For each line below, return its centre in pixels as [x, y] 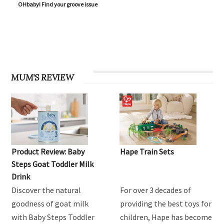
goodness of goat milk [50, 204]
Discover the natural [46, 190]
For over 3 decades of [155, 190]
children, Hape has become [166, 217]
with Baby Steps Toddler [53, 217]
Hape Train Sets [147, 152]
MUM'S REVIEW [42, 77]
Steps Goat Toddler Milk [53, 164]
